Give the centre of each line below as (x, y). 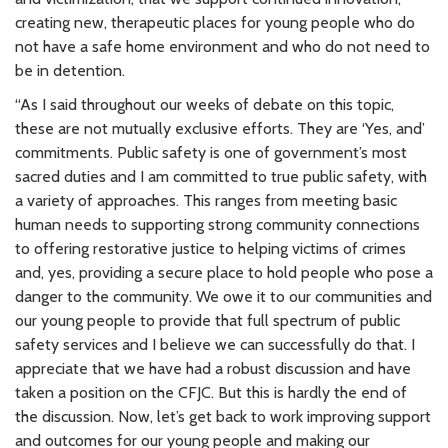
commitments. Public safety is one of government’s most (211, 152)
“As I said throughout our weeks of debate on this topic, (204, 104)
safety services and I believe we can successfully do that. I (215, 344)
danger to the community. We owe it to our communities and (223, 296)
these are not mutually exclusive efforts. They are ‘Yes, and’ (220, 128)
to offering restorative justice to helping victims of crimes (210, 248)
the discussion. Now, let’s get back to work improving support (223, 416)
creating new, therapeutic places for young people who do (215, 22)
